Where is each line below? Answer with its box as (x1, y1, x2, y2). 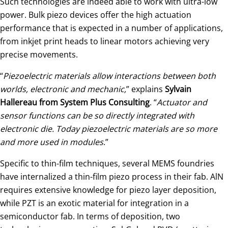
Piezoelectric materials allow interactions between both (3, 70, 216, 81)
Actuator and (157, 96, 207, 108)
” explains (126, 83, 165, 95)
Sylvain (165, 83, 191, 95)
